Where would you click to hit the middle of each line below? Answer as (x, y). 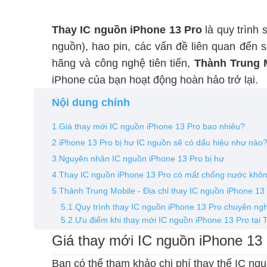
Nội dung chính (91, 102)
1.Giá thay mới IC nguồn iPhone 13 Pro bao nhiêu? (148, 126)
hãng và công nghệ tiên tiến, (123, 63)
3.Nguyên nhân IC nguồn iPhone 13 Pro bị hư (138, 158)
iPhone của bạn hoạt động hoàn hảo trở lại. (155, 80)
